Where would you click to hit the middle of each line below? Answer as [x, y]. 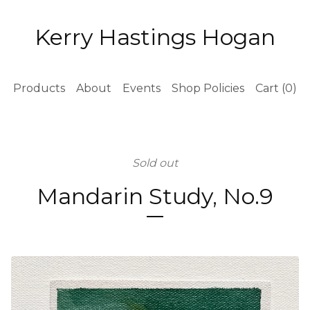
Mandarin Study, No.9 [155, 196]
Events [142, 88]
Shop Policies [208, 88]
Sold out [155, 163]
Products [39, 88]
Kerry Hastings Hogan [155, 37]
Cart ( [270, 88]
